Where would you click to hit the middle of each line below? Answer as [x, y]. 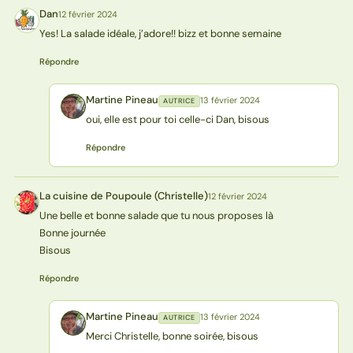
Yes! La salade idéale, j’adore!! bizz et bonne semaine [160, 33]
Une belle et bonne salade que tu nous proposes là [156, 215]
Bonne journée [72, 232]
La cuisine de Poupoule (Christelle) [123, 195]
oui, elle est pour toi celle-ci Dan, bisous [177, 119]
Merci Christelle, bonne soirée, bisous [172, 336]
